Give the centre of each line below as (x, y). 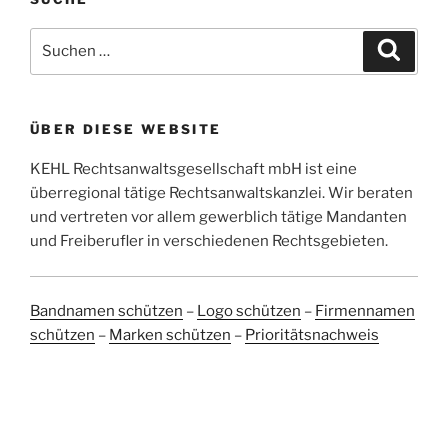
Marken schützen (170, 335)
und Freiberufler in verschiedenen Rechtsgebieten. (209, 241)
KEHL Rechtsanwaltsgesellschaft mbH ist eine (193, 169)
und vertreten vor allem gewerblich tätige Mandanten (218, 217)
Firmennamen (365, 311)
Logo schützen (249, 311)
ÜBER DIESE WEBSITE (126, 128)
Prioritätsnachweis (312, 335)
